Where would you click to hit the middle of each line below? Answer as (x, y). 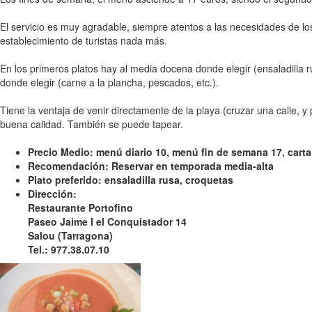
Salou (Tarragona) (70, 235)
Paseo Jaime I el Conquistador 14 (107, 221)
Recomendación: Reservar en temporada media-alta (151, 166)
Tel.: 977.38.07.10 (69, 249)
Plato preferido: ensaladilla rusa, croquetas (131, 180)
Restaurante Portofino (80, 208)
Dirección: (52, 194)
